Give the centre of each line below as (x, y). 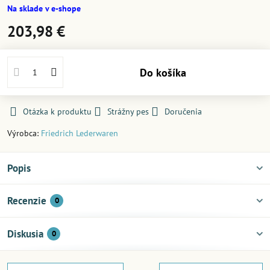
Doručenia (183, 111)
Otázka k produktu (57, 111)
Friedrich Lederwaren (80, 133)
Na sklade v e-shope (44, 8)
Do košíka (166, 72)
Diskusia (25, 234)
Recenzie (27, 201)
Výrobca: (24, 133)
